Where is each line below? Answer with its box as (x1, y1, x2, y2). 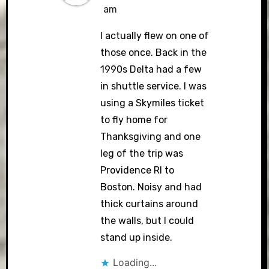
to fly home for (100, 113, 168, 125)
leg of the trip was (100, 147, 184, 159)
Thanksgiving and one (100, 130, 201, 142)
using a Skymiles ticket (100, 97, 205, 109)
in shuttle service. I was (100, 80, 207, 92)
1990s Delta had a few (100, 63, 202, 75)
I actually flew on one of (100, 29, 210, 41)
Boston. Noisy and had (100, 181, 202, 193)
